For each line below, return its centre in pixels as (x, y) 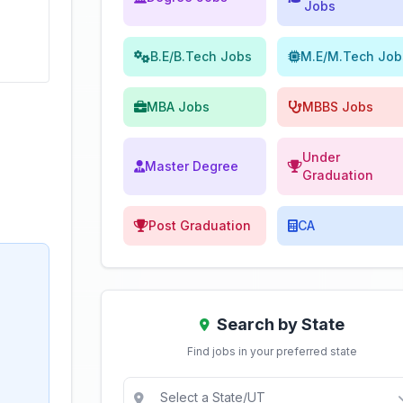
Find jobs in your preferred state (272, 351)
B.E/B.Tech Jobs (201, 56)
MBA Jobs (178, 107)
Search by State (280, 324)
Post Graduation (200, 225)
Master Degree (192, 166)
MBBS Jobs (338, 107)
